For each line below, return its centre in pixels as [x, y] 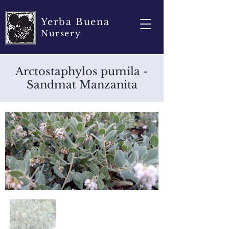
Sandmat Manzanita [82, 85]
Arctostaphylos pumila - [82, 72]
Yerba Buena [75, 22]
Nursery [61, 33]
